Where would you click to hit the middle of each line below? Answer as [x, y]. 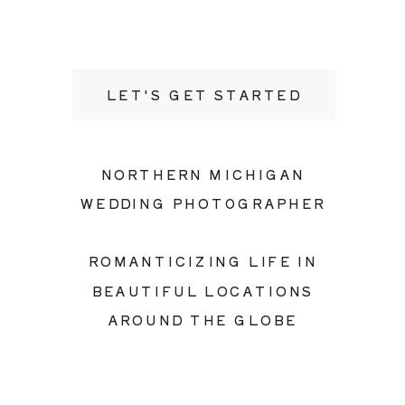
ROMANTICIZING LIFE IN [203, 261]
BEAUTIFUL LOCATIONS [203, 290]
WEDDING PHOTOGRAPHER [203, 203]
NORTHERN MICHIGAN [203, 174]
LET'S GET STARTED [203, 94]
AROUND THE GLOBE [203, 319]
